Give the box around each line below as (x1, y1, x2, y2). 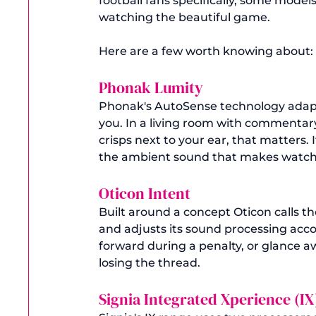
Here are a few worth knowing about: (99, 44, 313, 58)
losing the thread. (99, 255, 200, 269)
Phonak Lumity (99, 76, 207, 98)
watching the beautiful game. (99, 10, 270, 24)
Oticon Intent (99, 182, 194, 204)
